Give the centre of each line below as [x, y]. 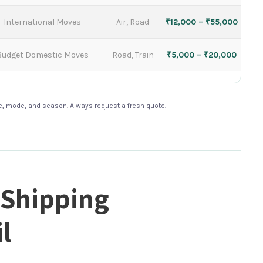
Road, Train [133, 55]
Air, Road [133, 22]
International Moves [42, 22]
